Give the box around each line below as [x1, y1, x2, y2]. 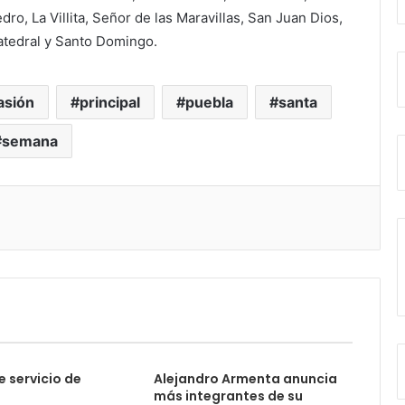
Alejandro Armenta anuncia [153, 370, 337, 388]
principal [80, 93, 140, 111]
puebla [185, 93, 233, 111]
